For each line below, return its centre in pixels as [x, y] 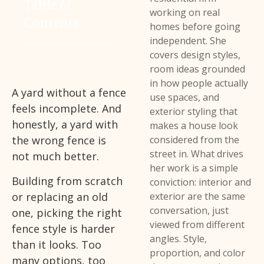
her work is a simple [194, 168]
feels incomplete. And [67, 109]
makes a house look [194, 126]
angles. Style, [179, 239]
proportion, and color [198, 253]
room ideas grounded [198, 69]
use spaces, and [185, 98]
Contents [52, 22]
